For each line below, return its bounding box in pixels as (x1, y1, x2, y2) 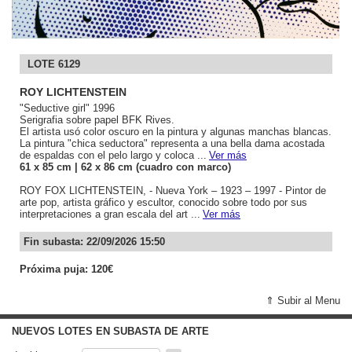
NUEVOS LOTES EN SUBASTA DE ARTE (12, 324, 209, 337)
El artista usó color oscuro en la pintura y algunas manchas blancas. (20, 125, 332, 137)
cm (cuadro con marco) (115, 160, 231, 173)
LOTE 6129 (27, 57, 80, 70)
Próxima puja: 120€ (20, 262, 113, 275)
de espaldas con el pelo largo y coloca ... (20, 148, 207, 161)
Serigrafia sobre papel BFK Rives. (20, 113, 174, 126)
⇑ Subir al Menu (266, 294, 340, 306)
